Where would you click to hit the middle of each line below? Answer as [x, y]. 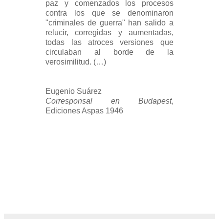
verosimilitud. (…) [76, 62]
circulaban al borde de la [109, 52]
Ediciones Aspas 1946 [85, 110]
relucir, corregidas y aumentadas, [109, 32]
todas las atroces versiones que [109, 42]
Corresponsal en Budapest [109, 101]
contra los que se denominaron [109, 13]
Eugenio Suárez [74, 91]
